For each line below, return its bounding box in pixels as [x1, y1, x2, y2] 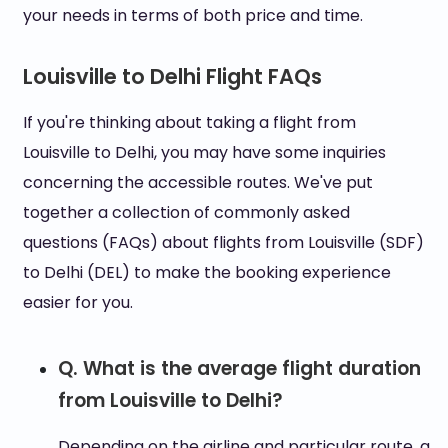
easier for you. [22, 291, 133, 314]
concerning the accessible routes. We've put [22, 171, 373, 194]
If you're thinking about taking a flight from [22, 111, 356, 134]
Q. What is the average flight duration [57, 355, 421, 382]
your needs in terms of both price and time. [22, 4, 363, 27]
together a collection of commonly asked [22, 201, 350, 224]
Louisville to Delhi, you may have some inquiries [22, 141, 386, 164]
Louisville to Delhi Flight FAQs [22, 62, 322, 91]
